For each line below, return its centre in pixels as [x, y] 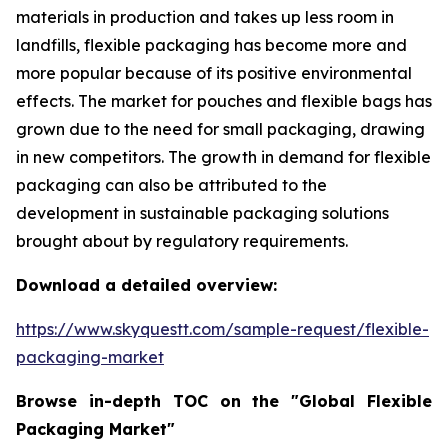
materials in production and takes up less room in [205, 17]
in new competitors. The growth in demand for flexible [223, 157]
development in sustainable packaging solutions [202, 213]
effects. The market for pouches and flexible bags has [224, 101]
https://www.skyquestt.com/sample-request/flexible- [222, 329]
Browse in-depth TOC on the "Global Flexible [224, 401]
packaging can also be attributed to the [171, 185]
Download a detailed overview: [146, 285]
